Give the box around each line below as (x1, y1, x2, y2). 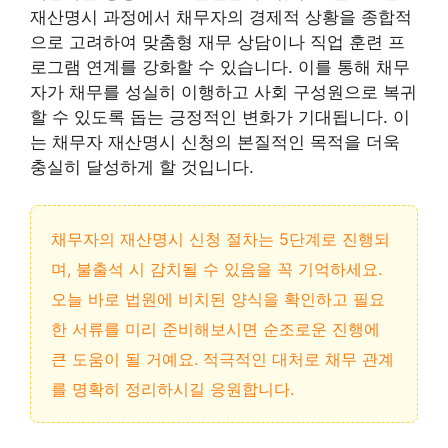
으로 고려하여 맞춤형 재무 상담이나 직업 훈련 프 (30, 31, 405, 52)
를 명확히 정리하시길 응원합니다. (51, 379, 294, 400)
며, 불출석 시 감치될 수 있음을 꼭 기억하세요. (51, 259, 382, 280)
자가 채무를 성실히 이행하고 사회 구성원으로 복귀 (30, 81, 417, 102)
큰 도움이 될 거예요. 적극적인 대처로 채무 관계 (51, 349, 394, 370)
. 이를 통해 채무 (288, 56, 410, 77)
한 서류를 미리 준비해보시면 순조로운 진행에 (51, 319, 380, 340)
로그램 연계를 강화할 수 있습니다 (30, 56, 288, 77)
